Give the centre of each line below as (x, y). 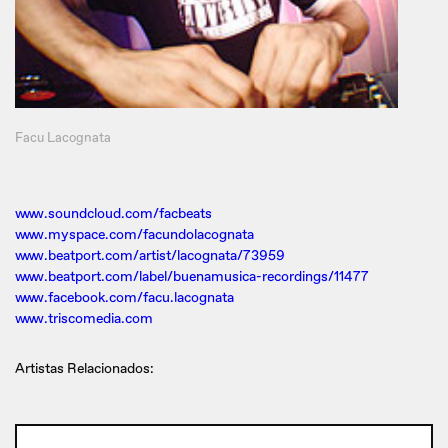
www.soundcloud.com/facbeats (113, 213)
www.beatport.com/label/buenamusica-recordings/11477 (192, 276)
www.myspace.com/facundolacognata (134, 234)
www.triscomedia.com (84, 318)
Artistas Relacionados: (84, 368)
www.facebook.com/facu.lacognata (124, 297)
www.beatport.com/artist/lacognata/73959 (150, 255)
